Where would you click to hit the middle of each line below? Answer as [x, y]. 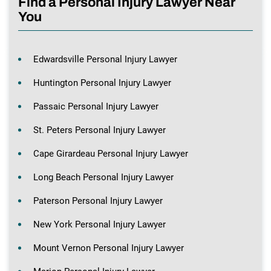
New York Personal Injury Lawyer [100, 224]
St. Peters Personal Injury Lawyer [100, 130]
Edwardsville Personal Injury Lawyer [105, 59]
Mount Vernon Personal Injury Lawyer [109, 248]
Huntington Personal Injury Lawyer [102, 83]
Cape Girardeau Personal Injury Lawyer [111, 153]
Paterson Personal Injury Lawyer [98, 201]
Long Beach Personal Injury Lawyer [103, 177]
